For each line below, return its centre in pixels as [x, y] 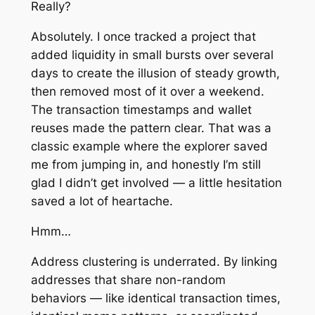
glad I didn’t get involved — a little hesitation [156, 183]
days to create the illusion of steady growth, [155, 73]
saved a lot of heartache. [102, 201]
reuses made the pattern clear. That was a [151, 128]
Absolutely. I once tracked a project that [143, 37]
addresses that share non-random [128, 279]
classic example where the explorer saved [149, 147]
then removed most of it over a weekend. [147, 92]
